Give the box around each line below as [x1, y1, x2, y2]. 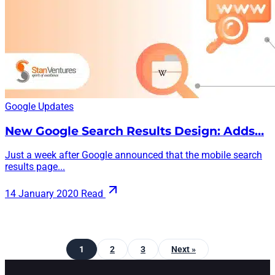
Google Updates [5, 100, 74, 112]
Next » [171, 244, 196, 255]
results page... [5, 161, 65, 173]
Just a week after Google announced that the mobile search [5, 149, 262, 161]
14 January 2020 [5, 188, 79, 200]
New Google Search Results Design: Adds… [5, 123, 264, 138]
